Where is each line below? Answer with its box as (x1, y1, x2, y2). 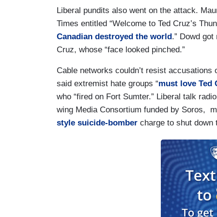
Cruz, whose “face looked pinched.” (57, 45, 185, 54)
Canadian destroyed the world (57, 31, 172, 41)
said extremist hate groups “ (57, 78, 158, 88)
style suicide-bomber (57, 118, 138, 127)
